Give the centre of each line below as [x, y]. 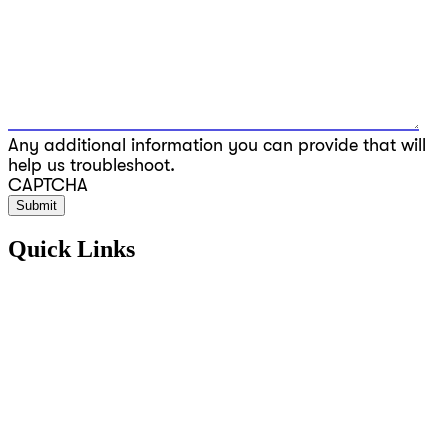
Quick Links [71, 248]
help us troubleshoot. [91, 164]
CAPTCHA [48, 184]
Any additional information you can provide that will [217, 144]
